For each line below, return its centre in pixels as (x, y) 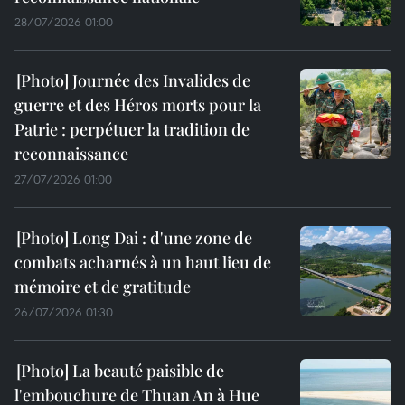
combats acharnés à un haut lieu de (143, 262)
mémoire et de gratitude (103, 286)
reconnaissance (71, 153)
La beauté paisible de (146, 370)
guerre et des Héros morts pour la (138, 104)
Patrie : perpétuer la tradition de (132, 129)
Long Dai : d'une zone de (160, 237)
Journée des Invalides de (160, 80)
